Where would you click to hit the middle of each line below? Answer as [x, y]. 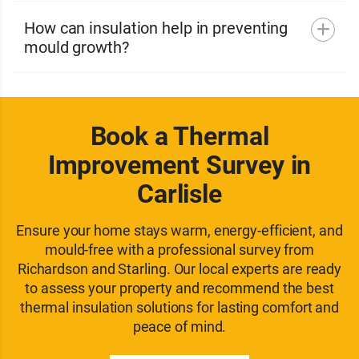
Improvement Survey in [179, 164]
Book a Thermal [179, 135]
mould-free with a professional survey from [179, 249]
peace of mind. [179, 326]
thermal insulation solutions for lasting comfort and [179, 307]
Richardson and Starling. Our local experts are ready [179, 268]
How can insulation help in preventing [156, 27]
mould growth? [77, 46]
